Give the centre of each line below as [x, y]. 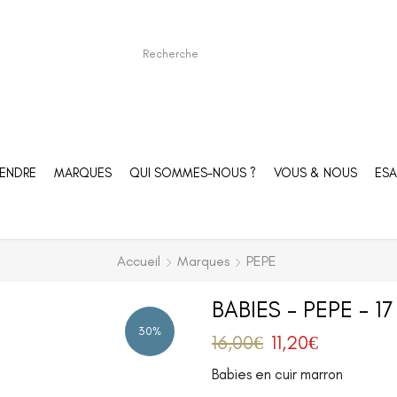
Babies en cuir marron [277, 374]
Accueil [138, 261]
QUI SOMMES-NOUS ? [192, 172]
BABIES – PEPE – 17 [302, 309]
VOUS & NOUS [315, 172]
